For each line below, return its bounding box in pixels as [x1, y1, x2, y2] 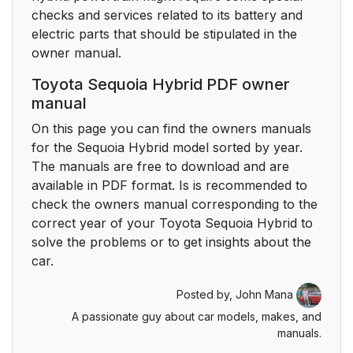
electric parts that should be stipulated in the [32, 26, 297, 42]
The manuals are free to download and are [32, 158, 289, 174]
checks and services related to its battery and [32, 7, 303, 23]
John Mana [236, 287, 296, 301]
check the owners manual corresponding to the [32, 196, 318, 212]
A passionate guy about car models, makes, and [72, 310, 321, 323]
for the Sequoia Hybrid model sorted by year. [32, 139, 303, 155]
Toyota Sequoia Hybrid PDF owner [32, 75, 290, 94]
